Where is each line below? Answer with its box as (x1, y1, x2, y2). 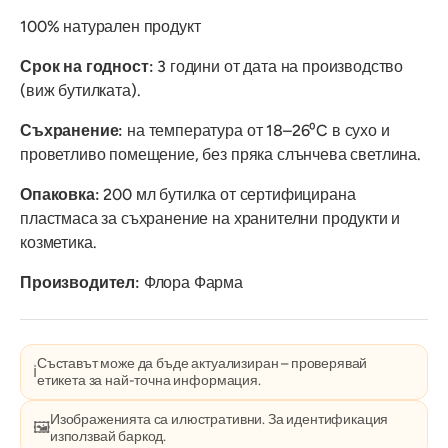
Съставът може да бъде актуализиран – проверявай (36, 354, 368, 371)
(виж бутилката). (20, 80, 141, 100)
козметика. (20, 232, 97, 252)
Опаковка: (20, 184, 100, 204)
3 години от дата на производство (153, 56, 404, 76)
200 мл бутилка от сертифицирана (99, 184, 356, 204)
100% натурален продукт (20, 16, 201, 36)
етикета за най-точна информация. (36, 371, 261, 388)
